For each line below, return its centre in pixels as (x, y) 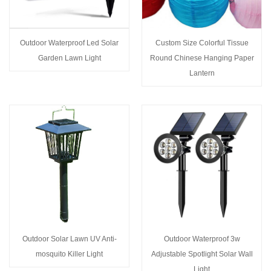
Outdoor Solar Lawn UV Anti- (69, 239)
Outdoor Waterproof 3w (202, 239)
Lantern (202, 73)
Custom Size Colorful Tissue (202, 43)
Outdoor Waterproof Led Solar (69, 43)
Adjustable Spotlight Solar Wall (202, 254)
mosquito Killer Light (69, 254)
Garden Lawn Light (69, 58)
